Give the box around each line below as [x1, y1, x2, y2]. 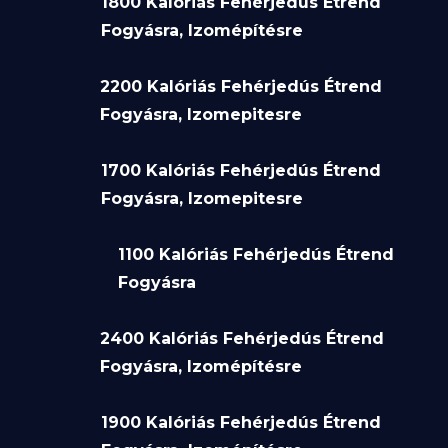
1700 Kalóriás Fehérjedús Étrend [100, 160, 381, 180]
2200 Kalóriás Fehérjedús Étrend [100, 76, 383, 96]
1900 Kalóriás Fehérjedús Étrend [100, 412, 381, 432]
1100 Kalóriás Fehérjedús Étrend [117, 244, 394, 264]
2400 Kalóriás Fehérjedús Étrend [100, 328, 385, 348]
